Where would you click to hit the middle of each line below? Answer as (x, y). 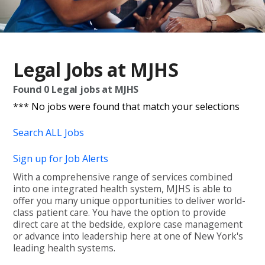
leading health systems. (64, 248)
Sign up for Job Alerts (61, 159)
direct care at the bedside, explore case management (128, 224)
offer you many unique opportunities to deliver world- (130, 201)
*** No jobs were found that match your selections (127, 107)
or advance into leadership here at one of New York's (128, 236)
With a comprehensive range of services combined (123, 177)
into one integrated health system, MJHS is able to (123, 189)
